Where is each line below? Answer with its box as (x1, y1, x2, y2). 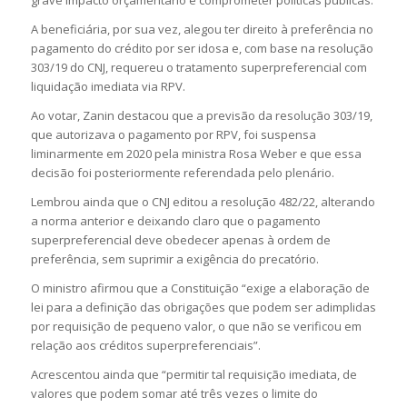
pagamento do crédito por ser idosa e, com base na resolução (30, 39, 373, 56)
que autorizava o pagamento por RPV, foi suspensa (30, 125, 316, 143)
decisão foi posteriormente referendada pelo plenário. (30, 164, 334, 181)
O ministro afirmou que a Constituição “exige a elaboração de (30, 279, 370, 296)
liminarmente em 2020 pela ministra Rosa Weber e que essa (30, 144, 362, 162)
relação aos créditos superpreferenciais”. (30, 336, 261, 353)
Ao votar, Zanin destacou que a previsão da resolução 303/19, (30, 106, 372, 124)
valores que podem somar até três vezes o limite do (30, 384, 318, 402)
